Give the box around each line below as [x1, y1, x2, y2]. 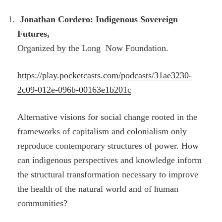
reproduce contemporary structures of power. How [17, 141, 199, 151]
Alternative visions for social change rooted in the [17, 112, 198, 122]
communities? [17, 198, 68, 209]
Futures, [17, 28, 50, 39]
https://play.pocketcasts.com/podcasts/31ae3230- [17, 70, 192, 80]
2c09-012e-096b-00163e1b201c [17, 85, 132, 95]
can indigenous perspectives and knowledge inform [17, 155, 202, 166]
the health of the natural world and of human [17, 184, 179, 194]
